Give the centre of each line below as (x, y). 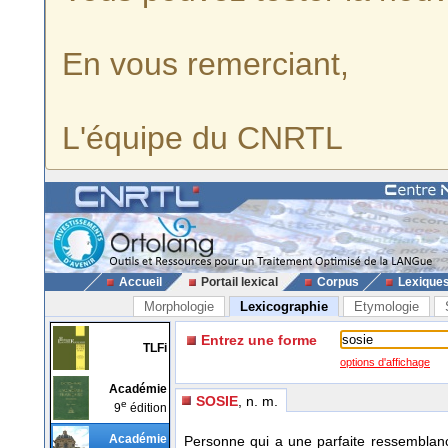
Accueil (140, 282)
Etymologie (386, 306)
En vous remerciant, (205, 64)
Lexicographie (283, 306)
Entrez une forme (259, 340)
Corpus (337, 282)
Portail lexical (239, 282)
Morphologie (178, 306)
